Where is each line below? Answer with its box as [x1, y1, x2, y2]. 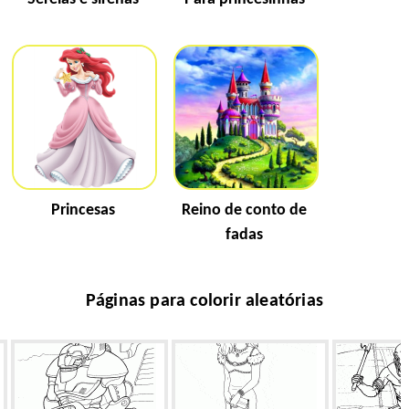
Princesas [50, 201, 115, 219]
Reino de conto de [182, 201, 307, 219]
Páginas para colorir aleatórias [85, 292, 324, 311]
